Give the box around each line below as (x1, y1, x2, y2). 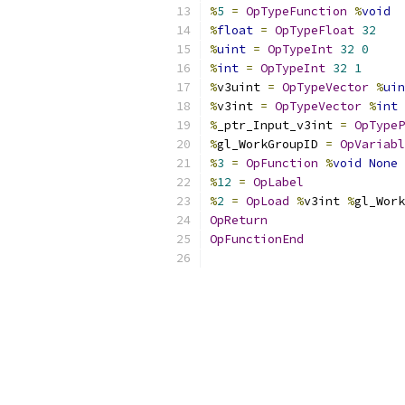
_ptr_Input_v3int (217, 118, 340, 133)
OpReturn (210, 212, 268, 228)
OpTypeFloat (275, 23, 354, 38)
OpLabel (253, 174, 304, 190)
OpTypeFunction (246, 4, 347, 19)
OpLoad (246, 193, 289, 209)
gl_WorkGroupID (217, 137, 325, 152)
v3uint (217, 80, 268, 95)
